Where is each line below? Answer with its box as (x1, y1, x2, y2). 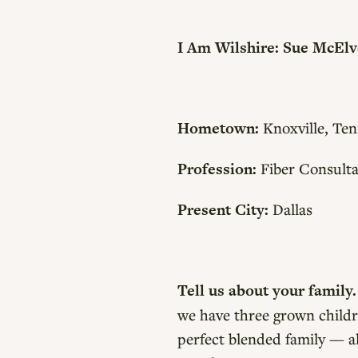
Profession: (177, 158, 257, 181)
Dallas (268, 199, 312, 220)
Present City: (177, 199, 268, 221)
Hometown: (177, 117, 259, 140)
